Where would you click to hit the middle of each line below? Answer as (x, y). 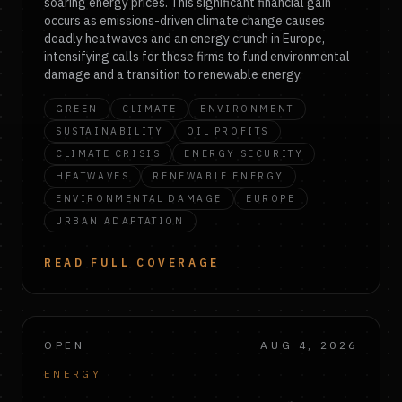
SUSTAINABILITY (110, 131)
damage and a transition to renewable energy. (173, 74)
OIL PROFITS (228, 131)
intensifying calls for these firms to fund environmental (197, 57)
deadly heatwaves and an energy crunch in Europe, (184, 39)
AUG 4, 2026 (309, 345)
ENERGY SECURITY (244, 153)
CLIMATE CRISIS (109, 153)
